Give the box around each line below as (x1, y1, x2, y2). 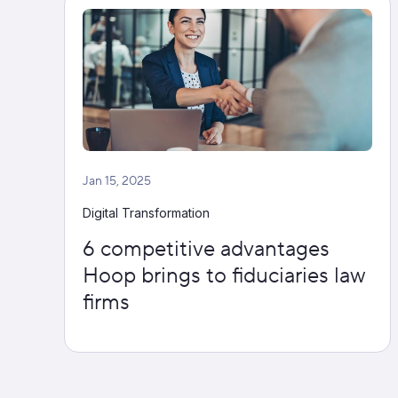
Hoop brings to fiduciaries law (83, 262, 366, 290)
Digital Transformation (83, 205, 210, 220)
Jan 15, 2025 (83, 173, 151, 189)
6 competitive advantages (83, 235, 330, 263)
